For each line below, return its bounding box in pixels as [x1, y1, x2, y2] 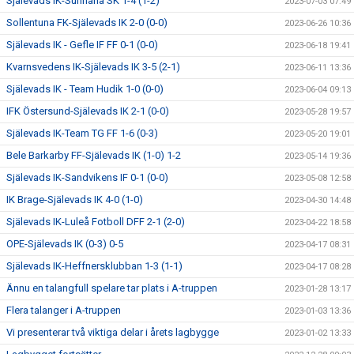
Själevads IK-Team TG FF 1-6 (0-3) [6, 127, 158, 139]
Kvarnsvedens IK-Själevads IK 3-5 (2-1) [6, 61, 180, 73]
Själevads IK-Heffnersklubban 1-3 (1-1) [6, 260, 183, 272]
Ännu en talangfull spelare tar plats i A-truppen [6, 282, 217, 294]
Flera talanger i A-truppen [6, 304, 121, 316]
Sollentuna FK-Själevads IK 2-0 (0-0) [6, 17, 168, 28]
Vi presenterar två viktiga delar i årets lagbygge [6, 326, 219, 338]
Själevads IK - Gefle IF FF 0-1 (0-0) [6, 39, 158, 51]
